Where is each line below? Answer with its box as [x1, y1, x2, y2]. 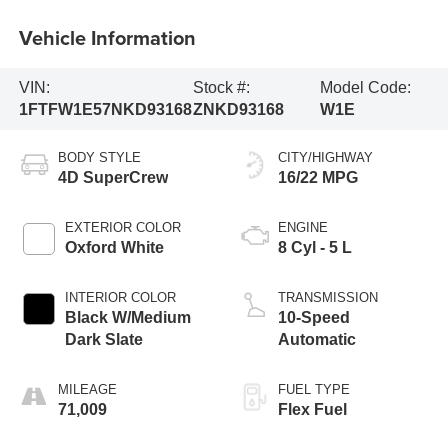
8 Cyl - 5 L [278, 238, 352, 256]
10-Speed [278, 308, 350, 326]
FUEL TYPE [278, 381, 350, 397]
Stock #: [192, 78, 250, 96]
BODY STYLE [57, 149, 141, 165]
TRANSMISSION [278, 289, 378, 305]
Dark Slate [64, 330, 143, 348]
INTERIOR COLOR [64, 289, 176, 305]
